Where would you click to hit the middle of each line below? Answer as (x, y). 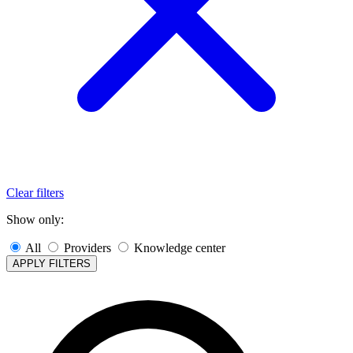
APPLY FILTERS (52, 264)
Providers (87, 248)
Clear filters (35, 193)
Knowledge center (180, 248)
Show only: (35, 220)
